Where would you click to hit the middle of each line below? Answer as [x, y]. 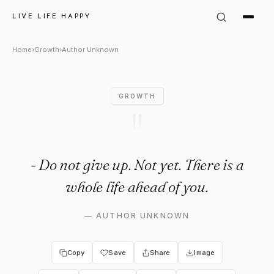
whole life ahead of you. [137, 187]
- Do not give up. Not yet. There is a [137, 165]
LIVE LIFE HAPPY [52, 17]
